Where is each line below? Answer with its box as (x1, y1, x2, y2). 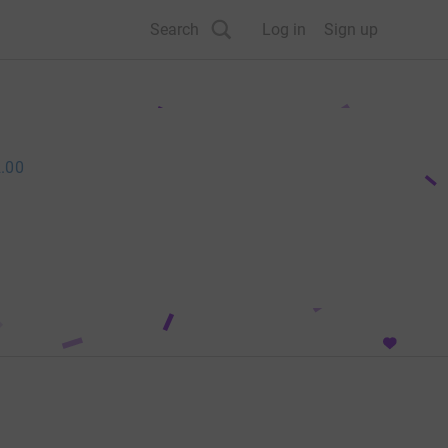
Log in (262, 19, 306, 39)
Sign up (324, 19, 378, 39)
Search (150, 19, 199, 39)
